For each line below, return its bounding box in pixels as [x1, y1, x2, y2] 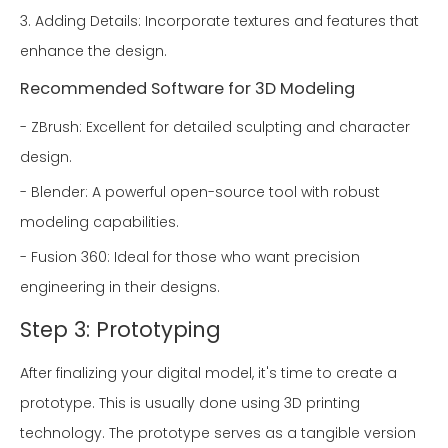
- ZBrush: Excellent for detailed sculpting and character [20, 117, 410, 138]
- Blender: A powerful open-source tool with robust [20, 182, 380, 203]
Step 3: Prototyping [20, 315, 221, 345]
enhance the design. [20, 41, 167, 62]
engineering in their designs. [20, 277, 220, 298]
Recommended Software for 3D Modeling [20, 77, 355, 101]
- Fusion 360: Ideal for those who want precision [20, 247, 360, 268]
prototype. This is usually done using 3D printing [20, 393, 360, 414]
